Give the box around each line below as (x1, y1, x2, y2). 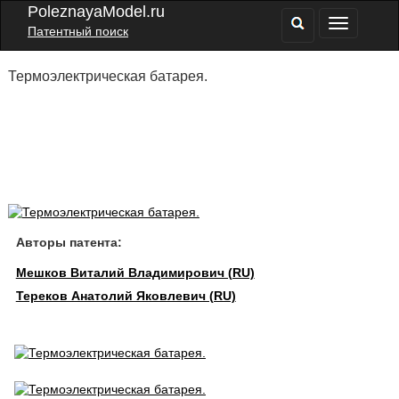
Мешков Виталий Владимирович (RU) (15, 265, 255, 280)
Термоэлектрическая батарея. (7, 69, 208, 84)
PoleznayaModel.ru (28, 3, 165, 20)
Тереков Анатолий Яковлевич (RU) (15, 289, 236, 303)
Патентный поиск (28, 24, 128, 38)
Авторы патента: (15, 235, 122, 249)
